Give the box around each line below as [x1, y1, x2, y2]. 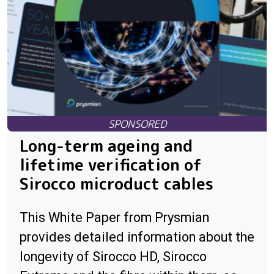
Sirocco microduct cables [20, 172, 213, 195]
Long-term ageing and [20, 135, 193, 157]
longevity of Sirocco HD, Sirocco [20, 249, 207, 265]
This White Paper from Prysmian [20, 210, 209, 226]
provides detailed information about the [20, 229, 254, 245]
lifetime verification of [20, 154, 202, 176]
